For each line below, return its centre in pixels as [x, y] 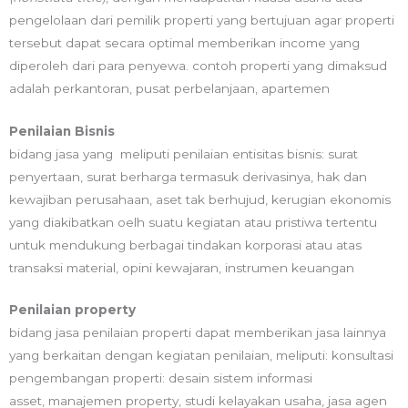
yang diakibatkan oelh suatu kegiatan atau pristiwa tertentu [193, 222]
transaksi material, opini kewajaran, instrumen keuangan [182, 267]
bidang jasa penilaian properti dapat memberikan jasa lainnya [198, 333]
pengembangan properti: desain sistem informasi [161, 378]
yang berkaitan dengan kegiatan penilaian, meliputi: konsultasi [201, 356]
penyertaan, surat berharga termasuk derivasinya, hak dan [188, 176]
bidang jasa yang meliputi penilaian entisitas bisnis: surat [184, 153]
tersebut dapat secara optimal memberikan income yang [184, 42]
